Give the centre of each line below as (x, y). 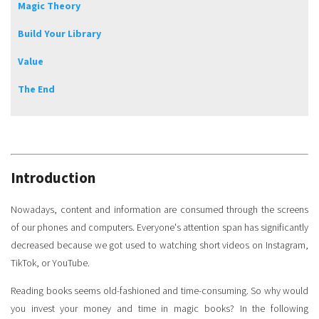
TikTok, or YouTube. (50, 263)
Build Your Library (59, 34)
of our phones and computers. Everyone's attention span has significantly (159, 228)
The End (36, 90)
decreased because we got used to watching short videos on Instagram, (159, 245)
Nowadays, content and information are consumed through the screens (159, 210)
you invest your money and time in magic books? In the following (159, 309)
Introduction (53, 178)
